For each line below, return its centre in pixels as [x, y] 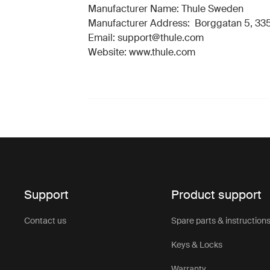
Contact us [46, 221]
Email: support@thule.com [146, 38]
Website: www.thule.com [141, 52]
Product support [217, 195]
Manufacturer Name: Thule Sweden [165, 9]
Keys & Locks [197, 245]
